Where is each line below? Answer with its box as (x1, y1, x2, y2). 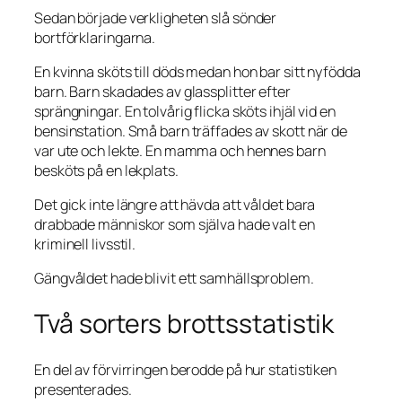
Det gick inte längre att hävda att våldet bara (34, 195, 316, 215)
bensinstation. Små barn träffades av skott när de (34, 120, 348, 141)
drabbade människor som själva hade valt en (34, 214, 315, 235)
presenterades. (34, 379, 132, 399)
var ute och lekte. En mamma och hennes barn (34, 140, 326, 161)
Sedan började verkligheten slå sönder (34, 7, 277, 28)
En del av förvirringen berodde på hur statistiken (34, 359, 337, 380)
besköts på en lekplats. (34, 160, 179, 180)
